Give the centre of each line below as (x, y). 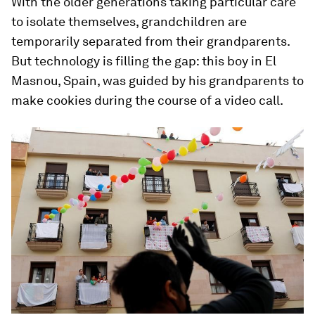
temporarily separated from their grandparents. (150, 41)
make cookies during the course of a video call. (147, 101)
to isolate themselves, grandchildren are (129, 22)
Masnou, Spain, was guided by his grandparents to (157, 81)
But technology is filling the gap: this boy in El (144, 61)
